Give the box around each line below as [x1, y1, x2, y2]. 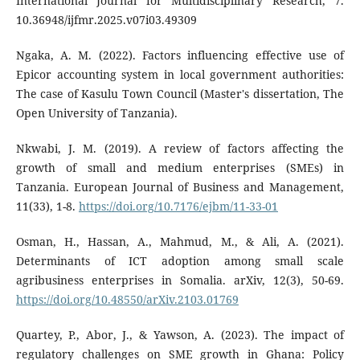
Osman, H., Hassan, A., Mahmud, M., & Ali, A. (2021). [15, 234, 345, 250]
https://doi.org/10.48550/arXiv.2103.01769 [15, 292, 239, 308]
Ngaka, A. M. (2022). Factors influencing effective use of [15, 47, 345, 63]
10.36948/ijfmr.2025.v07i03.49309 [15, 12, 197, 28]
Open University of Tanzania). [15, 105, 178, 121]
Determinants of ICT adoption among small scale [15, 253, 345, 269]
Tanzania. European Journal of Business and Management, [15, 179, 345, 195]
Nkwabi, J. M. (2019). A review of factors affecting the [15, 141, 345, 157]
